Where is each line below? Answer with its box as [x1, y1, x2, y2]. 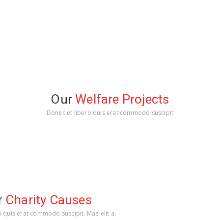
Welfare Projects [75, 92, 169, 107]
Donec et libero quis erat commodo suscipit [46, 109, 174, 117]
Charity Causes [5, 192, 92, 207]
